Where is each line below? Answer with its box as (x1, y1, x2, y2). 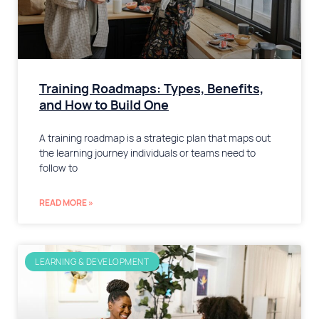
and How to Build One (39, 97, 169, 114)
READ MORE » (39, 197, 93, 209)
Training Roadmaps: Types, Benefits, (39, 80, 263, 98)
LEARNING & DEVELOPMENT (35, 256, 150, 268)
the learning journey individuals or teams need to (39, 147, 256, 160)
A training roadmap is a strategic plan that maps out (39, 132, 271, 145)
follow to (39, 162, 78, 175)
